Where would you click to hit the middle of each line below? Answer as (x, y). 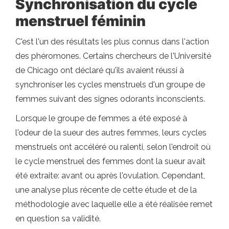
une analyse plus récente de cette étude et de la (106, 190)
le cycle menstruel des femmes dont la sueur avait (110, 161)
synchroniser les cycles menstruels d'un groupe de (110, 85)
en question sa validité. (58, 219)
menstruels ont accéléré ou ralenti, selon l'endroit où (113, 147)
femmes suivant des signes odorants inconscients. (110, 99)
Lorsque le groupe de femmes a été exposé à (101, 118)
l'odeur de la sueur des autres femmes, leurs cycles (111, 133)
